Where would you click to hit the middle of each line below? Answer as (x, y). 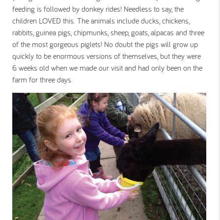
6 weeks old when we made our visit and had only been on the (107, 68)
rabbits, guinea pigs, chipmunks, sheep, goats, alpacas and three (108, 32)
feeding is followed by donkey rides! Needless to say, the (98, 9)
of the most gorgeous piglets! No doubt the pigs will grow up (105, 44)
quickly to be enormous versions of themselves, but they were (107, 56)
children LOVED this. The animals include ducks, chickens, (101, 20)
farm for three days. (42, 79)
